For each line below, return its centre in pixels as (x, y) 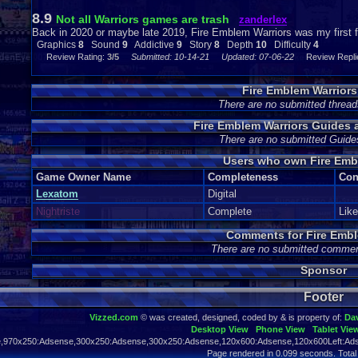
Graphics (55, 45)
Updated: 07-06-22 (253, 57)
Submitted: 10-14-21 (165, 57)
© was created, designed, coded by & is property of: (241, 317)
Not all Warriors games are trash (143, 19)
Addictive (152, 45)
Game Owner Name (84, 177)
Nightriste (58, 211)
